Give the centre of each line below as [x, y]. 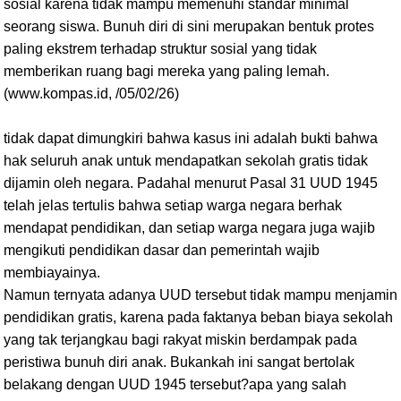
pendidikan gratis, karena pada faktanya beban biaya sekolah [198, 317]
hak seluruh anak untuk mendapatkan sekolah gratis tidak [186, 160]
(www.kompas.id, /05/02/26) [91, 93]
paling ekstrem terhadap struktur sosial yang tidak [160, 48]
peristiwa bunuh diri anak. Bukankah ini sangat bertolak [179, 362]
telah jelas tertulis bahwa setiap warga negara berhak [173, 205]
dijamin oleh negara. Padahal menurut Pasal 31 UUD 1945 [191, 183]
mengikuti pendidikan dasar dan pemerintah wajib [162, 250]
